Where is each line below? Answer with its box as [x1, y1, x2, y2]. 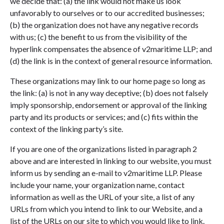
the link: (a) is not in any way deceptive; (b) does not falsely [10, 87, 208, 97]
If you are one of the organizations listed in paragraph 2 [10, 143, 197, 153]
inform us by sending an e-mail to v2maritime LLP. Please [10, 167, 202, 177]
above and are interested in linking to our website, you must [10, 155, 211, 165]
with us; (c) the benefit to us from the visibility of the [10, 31, 187, 41]
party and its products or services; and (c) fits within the [10, 111, 198, 121]
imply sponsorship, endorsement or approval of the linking [10, 99, 207, 109]
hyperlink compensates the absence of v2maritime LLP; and [10, 43, 212, 53]
